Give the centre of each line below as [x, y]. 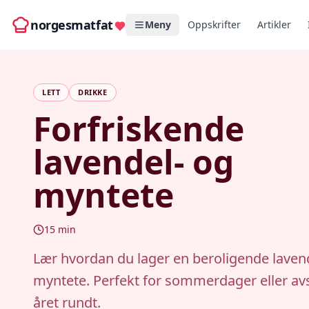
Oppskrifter [214, 24]
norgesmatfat [72, 25]
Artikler [274, 24]
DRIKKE [93, 92]
